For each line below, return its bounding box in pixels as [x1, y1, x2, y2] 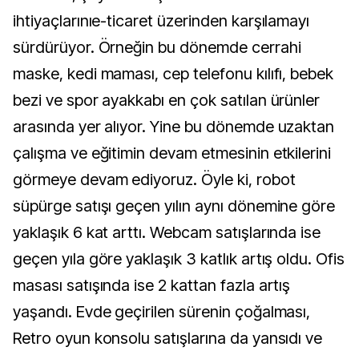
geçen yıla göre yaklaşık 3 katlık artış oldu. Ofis [13, 249, 345, 268]
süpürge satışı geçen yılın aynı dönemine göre [13, 196, 336, 216]
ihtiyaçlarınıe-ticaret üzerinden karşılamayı [13, 11, 310, 30]
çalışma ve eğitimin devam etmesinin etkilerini [13, 143, 332, 163]
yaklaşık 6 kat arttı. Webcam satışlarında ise [13, 223, 321, 242]
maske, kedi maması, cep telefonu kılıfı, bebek [13, 64, 334, 83]
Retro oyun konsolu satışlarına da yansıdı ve [13, 329, 323, 348]
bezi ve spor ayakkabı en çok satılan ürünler [13, 91, 321, 110]
